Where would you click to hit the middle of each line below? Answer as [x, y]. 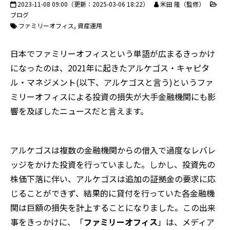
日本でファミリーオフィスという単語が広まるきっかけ [113, 53]
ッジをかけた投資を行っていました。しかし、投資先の [113, 164]
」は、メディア [186, 222]
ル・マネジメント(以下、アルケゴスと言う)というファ [112, 82]
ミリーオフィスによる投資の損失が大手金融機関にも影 [113, 96]
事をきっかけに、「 [47, 222]
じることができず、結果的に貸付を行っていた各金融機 [112, 193]
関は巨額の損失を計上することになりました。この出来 [113, 207]
